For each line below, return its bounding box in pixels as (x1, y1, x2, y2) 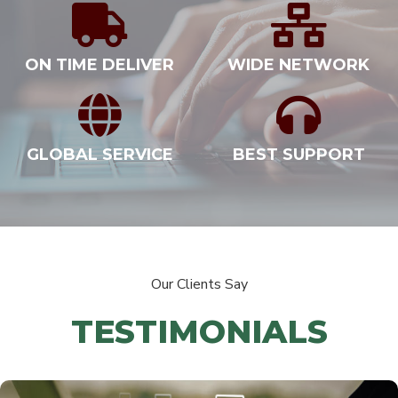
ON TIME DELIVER (25, 55, 174, 76)
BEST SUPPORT (232, 145, 365, 165)
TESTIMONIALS (70, 312, 328, 352)
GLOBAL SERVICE (26, 145, 173, 165)
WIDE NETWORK (227, 55, 370, 76)
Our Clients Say (150, 275, 248, 295)
